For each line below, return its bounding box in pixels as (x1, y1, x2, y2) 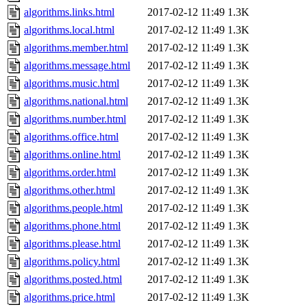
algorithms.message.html (24, 60, 130, 72)
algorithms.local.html (24, 24, 114, 36)
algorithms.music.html (24, 77, 119, 90)
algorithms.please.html (24, 238, 121, 250)
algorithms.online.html (24, 149, 121, 161)
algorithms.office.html (24, 131, 119, 143)
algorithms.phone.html (24, 220, 121, 232)
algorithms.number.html (24, 113, 126, 125)
